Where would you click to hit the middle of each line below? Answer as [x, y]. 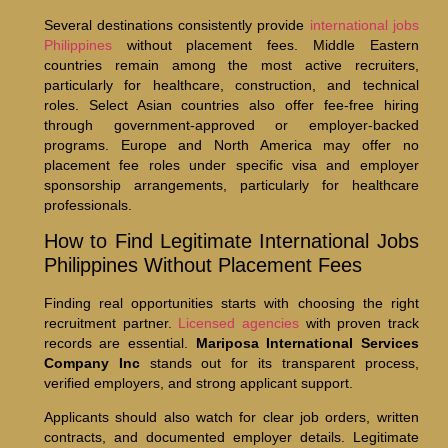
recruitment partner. [111, 322]
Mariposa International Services [307, 342]
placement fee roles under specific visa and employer [231, 164]
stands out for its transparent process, [279, 362]
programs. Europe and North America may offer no [231, 144]
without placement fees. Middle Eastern [265, 44]
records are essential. [119, 342]
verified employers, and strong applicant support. [198, 382]
